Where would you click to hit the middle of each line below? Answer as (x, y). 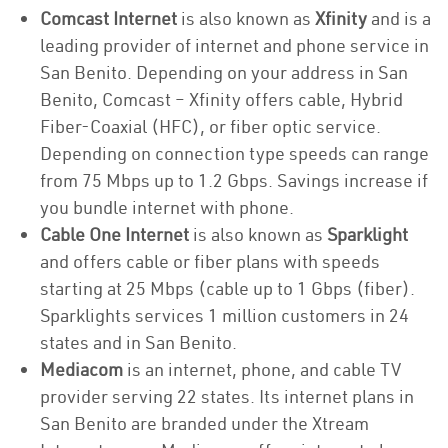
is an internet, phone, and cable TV (262, 369)
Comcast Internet (108, 18)
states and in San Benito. (138, 342)
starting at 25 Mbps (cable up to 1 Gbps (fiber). (227, 288)
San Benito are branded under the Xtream (204, 423)
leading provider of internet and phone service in (234, 45)
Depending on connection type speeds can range (234, 153)
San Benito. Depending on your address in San (224, 72)
